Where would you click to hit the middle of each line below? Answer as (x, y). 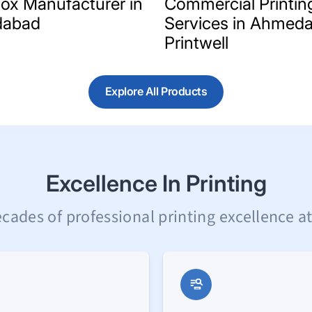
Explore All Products (156, 92)
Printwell (196, 42)
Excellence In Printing (156, 184)
